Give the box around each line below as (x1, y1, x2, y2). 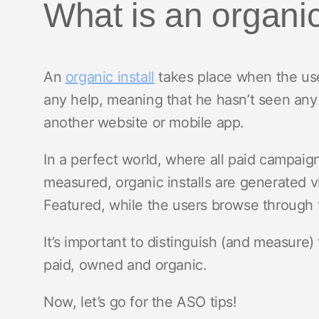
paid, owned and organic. (43, 256, 207, 273)
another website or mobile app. (43, 114, 245, 131)
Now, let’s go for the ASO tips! (43, 293, 237, 310)
